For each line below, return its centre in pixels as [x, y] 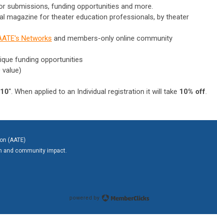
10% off [192, 91]
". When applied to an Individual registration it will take [94, 91]
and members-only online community [113, 38]
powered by [85, 198]
